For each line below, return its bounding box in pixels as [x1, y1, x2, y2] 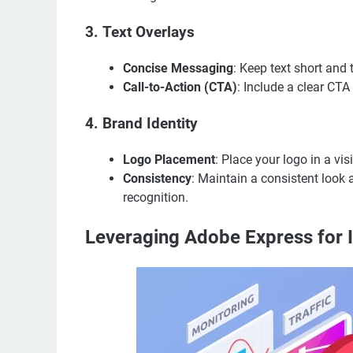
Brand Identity [102, 115, 198, 133]
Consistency [123, 171, 191, 187]
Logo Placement [123, 152, 215, 168]
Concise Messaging [123, 61, 233, 76]
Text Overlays [102, 24, 195, 42]
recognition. [123, 190, 188, 206]
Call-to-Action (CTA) [123, 80, 237, 95]
